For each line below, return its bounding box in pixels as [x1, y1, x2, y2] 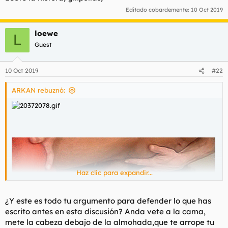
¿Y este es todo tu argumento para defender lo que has [5, 195, 211, 206]
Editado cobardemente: [126, 6, 191, 13]
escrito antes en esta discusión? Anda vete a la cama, [5, 206, 206, 216]
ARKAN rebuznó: [12, 86, 65, 95]
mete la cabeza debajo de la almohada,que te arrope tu [5, 217, 214, 227]
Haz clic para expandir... [76, 168, 153, 177]
